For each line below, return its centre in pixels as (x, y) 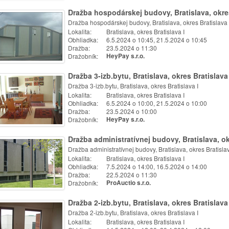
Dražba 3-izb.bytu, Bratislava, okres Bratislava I (133, 86)
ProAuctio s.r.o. (129, 183)
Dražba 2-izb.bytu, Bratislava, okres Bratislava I (133, 212)
